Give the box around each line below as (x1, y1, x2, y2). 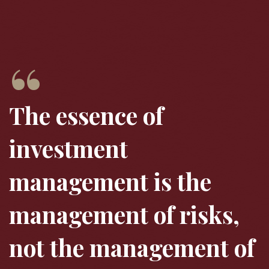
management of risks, (9, 199, 240, 230)
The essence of (9, 100, 163, 131)
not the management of (9, 232, 255, 263)
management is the (9, 166, 211, 197)
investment (9, 133, 128, 164)
